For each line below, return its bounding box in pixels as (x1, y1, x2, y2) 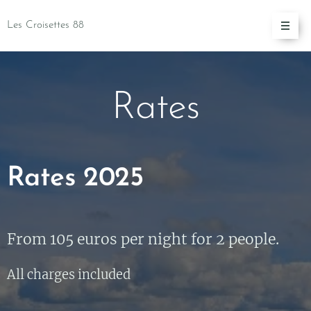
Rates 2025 (7, 165, 151, 192)
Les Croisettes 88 (7, 20, 84, 31)
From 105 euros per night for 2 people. (7, 230, 279, 249)
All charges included (7, 267, 131, 283)
